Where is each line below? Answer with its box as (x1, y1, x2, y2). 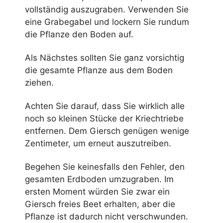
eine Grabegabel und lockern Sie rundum (25, 16, 189, 27)
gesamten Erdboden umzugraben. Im (25, 174, 174, 185)
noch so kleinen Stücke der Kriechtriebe (25, 113, 184, 124)
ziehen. (25, 78, 54, 88)
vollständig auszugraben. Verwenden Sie (25, 4, 189, 14)
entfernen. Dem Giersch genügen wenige (25, 126, 189, 136)
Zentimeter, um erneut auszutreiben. (25, 138, 171, 149)
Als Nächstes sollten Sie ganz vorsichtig (25, 53, 184, 63)
